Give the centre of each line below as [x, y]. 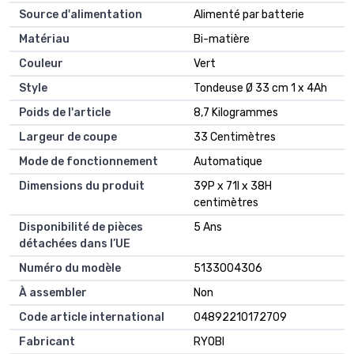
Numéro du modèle [70, 269]
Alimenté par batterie [249, 15]
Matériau [44, 40]
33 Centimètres [235, 137]
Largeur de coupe [68, 137]
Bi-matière [222, 40]
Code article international [92, 318]
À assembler [53, 293]
